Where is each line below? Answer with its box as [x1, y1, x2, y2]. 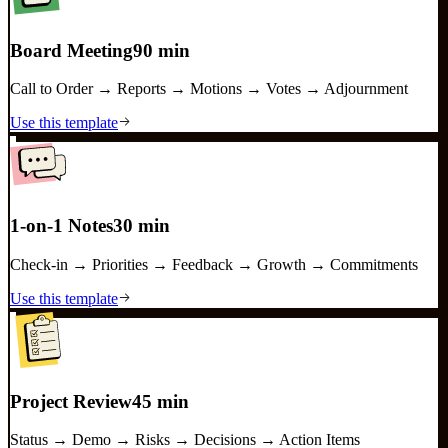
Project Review [10, 390, 132, 412]
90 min [133, 39, 190, 61]
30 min [113, 215, 170, 237]
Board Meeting [10, 39, 133, 61]
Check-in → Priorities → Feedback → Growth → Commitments [10, 255, 418, 273]
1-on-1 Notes [10, 215, 113, 237]
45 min [132, 390, 189, 412]
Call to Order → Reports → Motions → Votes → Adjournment [10, 80, 408, 98]
